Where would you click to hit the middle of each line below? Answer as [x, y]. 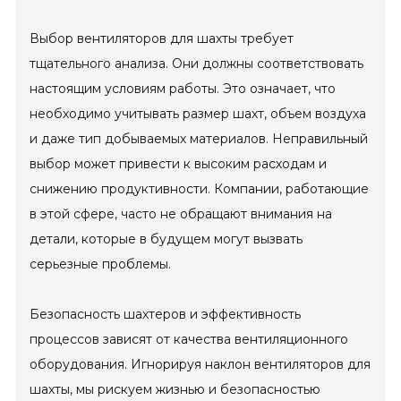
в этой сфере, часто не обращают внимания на [181, 213]
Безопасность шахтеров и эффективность [166, 314]
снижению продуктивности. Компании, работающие [200, 188]
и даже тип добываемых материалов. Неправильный [199, 138]
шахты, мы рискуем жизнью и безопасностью [175, 389]
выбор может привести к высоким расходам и [179, 163]
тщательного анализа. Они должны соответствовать [197, 63]
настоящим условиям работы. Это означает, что [183, 88]
